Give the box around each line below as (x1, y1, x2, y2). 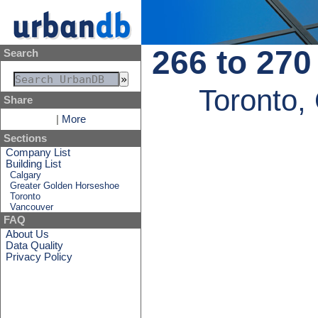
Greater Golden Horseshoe (10, 180, 120, 191)
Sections (3, 132, 47, 144)
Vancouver (10, 201, 54, 212)
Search (3, 47, 38, 59)
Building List (6, 158, 62, 170)
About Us (6, 228, 50, 240)
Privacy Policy (6, 251, 73, 263)
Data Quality (6, 239, 64, 251)
